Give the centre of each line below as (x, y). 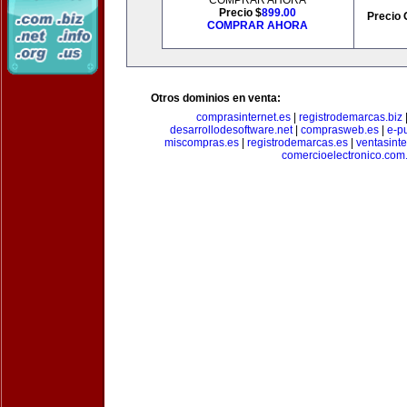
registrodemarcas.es (298, 143)
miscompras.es (202, 143)
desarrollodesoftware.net (231, 130)
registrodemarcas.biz (351, 117)
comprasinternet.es (243, 117)
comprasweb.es (339, 130)
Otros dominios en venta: (216, 98)
